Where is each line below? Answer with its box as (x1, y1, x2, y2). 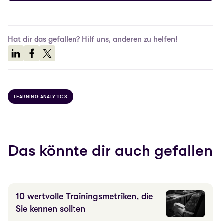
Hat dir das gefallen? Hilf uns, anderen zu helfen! (8, 35, 178, 44)
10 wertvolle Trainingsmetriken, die (16, 191, 153, 202)
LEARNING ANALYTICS (14, 94, 68, 100)
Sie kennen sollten (16, 204, 85, 214)
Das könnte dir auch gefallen (8, 142, 213, 160)
